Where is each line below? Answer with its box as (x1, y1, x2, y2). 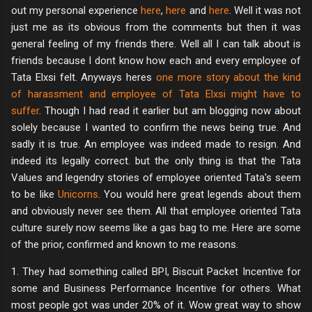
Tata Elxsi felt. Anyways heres (11, 70, 156, 84)
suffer (11, 104, 39, 117)
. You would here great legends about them (97, 187, 302, 201)
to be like (11, 187, 58, 201)
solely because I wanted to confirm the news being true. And (11, 120, 301, 134)
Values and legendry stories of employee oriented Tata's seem (11, 171, 301, 184)
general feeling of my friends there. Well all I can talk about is (11, 37, 301, 50)
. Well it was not (228, 3, 302, 17)
